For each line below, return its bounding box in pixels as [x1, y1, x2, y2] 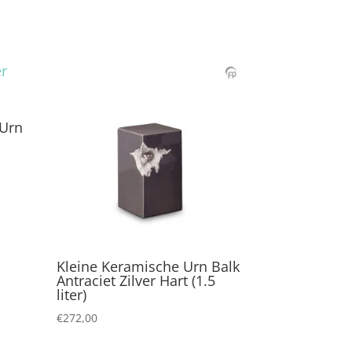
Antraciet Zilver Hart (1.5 [57, 270, 216, 290]
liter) [57, 284, 87, 304]
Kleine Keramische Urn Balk [57, 256, 240, 276]
